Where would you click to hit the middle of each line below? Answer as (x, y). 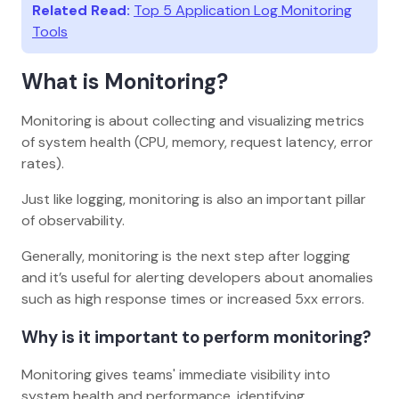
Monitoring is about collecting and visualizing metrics (193, 120)
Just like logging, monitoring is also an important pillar (194, 199)
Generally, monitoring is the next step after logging (186, 256)
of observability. (73, 220)
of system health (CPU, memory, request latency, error (197, 142)
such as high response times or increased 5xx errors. (193, 298)
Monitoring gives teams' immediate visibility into (176, 375)
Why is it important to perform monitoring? (196, 337)
